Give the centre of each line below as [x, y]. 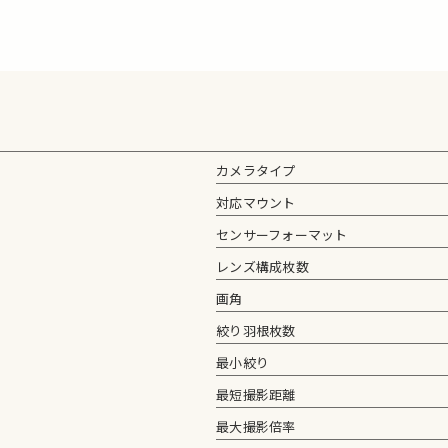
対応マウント [256, 203]
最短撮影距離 [256, 395]
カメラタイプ [256, 171]
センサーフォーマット [282, 235]
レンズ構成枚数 [262, 267]
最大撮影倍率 [256, 427]
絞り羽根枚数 [256, 331]
